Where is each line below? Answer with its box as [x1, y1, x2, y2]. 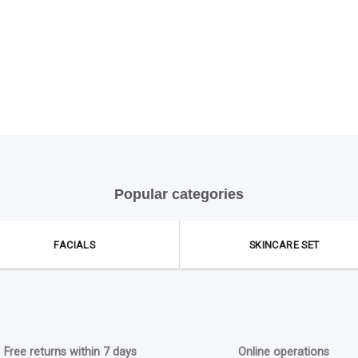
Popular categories [114, 186, 244, 203]
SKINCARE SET [249, 239, 320, 252]
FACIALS [54, 239, 96, 252]
